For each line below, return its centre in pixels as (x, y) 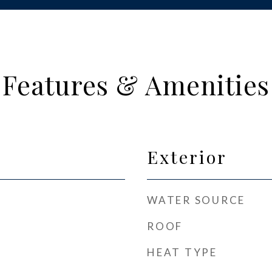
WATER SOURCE (196, 200)
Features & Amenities (136, 84)
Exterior (187, 157)
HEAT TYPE (182, 252)
